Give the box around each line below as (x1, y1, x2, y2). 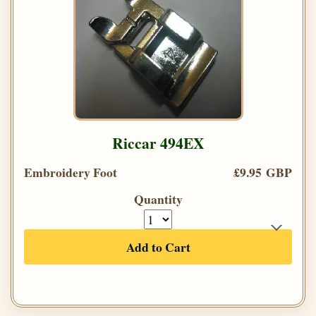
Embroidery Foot (24, 163, 117, 182)
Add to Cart (126, 238, 190, 257)
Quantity (133, 190, 183, 209)
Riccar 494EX (111, 132, 205, 154)
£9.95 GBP (233, 163, 292, 182)
